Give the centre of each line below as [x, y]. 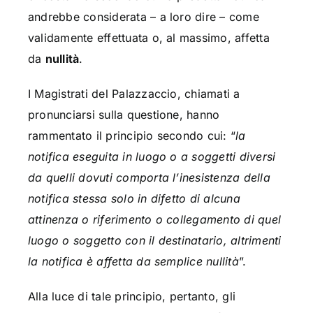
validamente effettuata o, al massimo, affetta [148, 38]
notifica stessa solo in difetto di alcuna [134, 199]
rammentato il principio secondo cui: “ [132, 136]
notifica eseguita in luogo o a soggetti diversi [152, 157]
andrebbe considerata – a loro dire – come [143, 17]
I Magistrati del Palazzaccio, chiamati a [134, 94]
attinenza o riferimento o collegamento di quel [154, 220]
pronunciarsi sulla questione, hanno [124, 115]
